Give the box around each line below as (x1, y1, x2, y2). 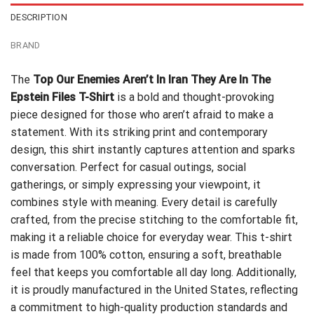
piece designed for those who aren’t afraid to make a (11, 107, 273, 121)
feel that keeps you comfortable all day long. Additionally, (11, 265, 296, 279)
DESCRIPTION (11, 11, 67, 22)
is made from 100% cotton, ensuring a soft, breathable (11, 247, 282, 261)
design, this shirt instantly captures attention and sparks (11, 142, 295, 156)
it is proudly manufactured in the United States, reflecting (11, 282, 298, 296)
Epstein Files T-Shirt (11, 90, 114, 104)
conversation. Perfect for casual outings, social (11, 160, 246, 174)
